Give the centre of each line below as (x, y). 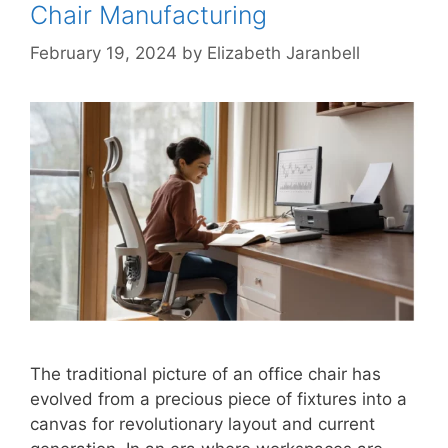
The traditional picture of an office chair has (205, 373)
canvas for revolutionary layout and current (202, 423)
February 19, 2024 (103, 53)
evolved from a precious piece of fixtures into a (218, 398)
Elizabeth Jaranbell (283, 53)
